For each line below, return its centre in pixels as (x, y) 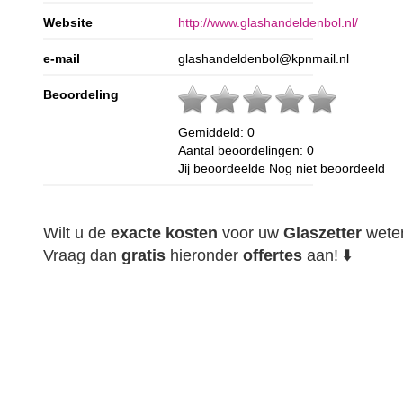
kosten (192, 233)
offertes (273, 256)
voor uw (251, 233)
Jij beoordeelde (224, 169)
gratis (144, 256)
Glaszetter (323, 233)
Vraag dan (83, 256)
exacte (136, 233)
